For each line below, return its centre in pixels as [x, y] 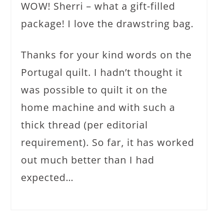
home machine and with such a [98, 107]
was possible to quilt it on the [94, 90]
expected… [48, 177]
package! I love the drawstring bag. [108, 24]
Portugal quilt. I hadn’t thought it [102, 72]
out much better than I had [88, 160]
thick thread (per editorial [85, 125]
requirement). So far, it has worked [108, 142]
